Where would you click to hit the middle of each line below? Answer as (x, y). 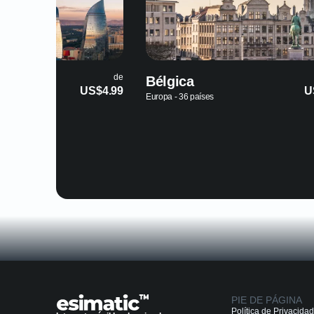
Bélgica (170, 81)
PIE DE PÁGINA (267, 300)
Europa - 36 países (180, 97)
